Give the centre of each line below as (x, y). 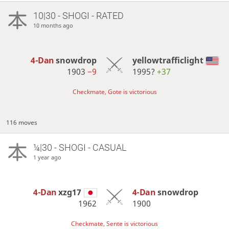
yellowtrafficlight (168, 61)
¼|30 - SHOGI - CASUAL (79, 148)
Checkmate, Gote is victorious (114, 92)
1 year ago (47, 157)
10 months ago (53, 26)
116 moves (22, 123)
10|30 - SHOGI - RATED (78, 16)
